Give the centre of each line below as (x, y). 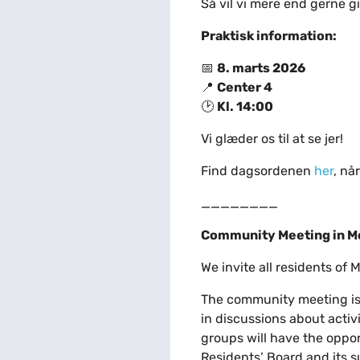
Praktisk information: (268, 36)
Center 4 (244, 88)
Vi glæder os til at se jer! (272, 139)
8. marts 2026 (261, 68)
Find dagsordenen (257, 171)
